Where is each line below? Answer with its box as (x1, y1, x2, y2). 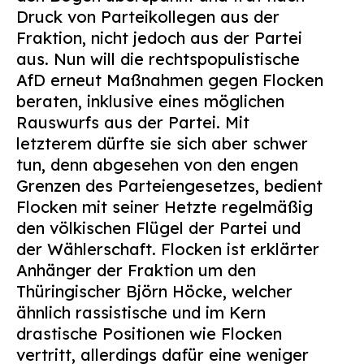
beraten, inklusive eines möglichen (16, 91, 284, 111)
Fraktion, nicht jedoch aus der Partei (16, 28, 302, 48)
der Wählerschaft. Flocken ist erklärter (16, 239, 319, 259)
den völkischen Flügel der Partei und (16, 218, 301, 238)
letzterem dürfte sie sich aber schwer (16, 133, 308, 154)
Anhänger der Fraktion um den (16, 260, 256, 280)
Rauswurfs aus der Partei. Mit (16, 112, 249, 132)
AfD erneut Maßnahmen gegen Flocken (16, 70, 323, 90)
